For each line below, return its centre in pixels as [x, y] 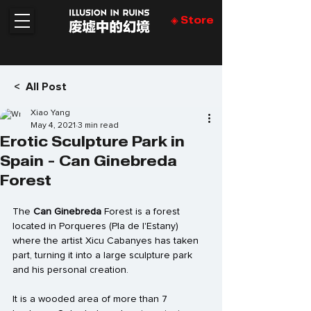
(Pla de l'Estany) [144, 226]
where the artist [49, 241]
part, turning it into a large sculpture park [104, 255]
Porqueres [83, 226]
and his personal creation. [70, 270]
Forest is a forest [142, 212]
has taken [177, 241]
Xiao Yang [50, 113]
